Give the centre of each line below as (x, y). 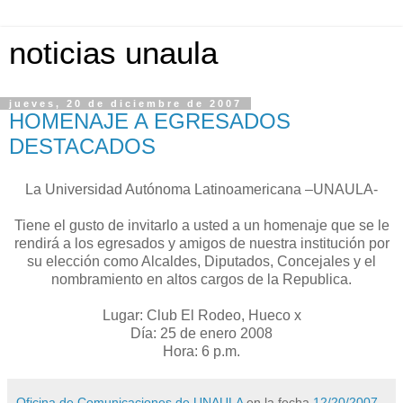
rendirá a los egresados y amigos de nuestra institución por (201, 243)
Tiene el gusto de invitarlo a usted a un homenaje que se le (201, 225)
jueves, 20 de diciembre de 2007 (125, 103)
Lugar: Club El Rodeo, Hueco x (201, 315)
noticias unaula (113, 53)
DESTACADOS (82, 146)
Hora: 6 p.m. (201, 351)
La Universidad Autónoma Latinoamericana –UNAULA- (201, 189)
